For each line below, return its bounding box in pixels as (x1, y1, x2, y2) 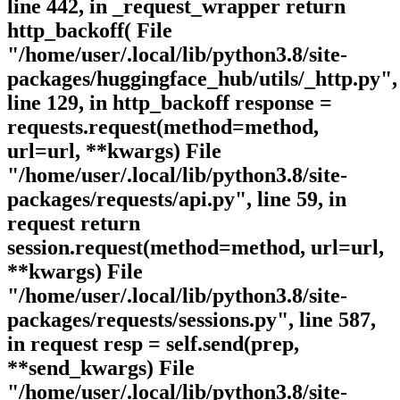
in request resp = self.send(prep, (7, 332, 299, 356)
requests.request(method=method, (7, 115, 319, 139)
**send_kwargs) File (7, 356, 195, 380)
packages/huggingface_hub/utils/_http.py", (7, 67, 397, 91)
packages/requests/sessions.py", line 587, (7, 308, 376, 332)
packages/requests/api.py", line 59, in (7, 187, 346, 212)
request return (7, 212, 140, 236)
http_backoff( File (7, 19, 172, 43)
